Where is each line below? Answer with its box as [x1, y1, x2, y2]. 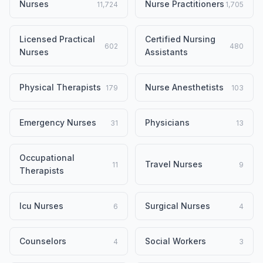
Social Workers [145, 236, 206, 246]
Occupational [19, 153, 75, 163]
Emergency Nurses [19, 117, 96, 127]
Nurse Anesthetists [145, 82, 224, 92]
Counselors [19, 236, 66, 246]
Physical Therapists [19, 82, 101, 92]
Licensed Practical [19, 34, 95, 44]
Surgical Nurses [145, 201, 210, 211]
